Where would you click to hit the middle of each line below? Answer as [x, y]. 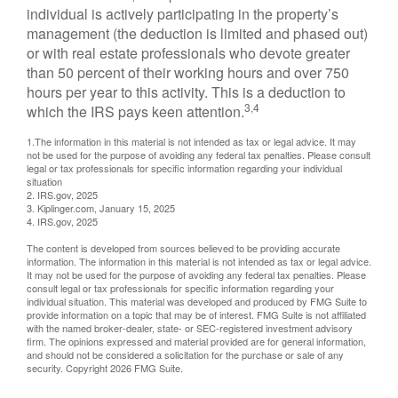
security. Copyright [68, 368]
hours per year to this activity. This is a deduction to [186, 92]
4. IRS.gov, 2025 [62, 221]
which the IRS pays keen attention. [135, 111]
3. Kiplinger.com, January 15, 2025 [101, 208]
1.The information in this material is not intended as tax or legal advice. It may [191, 141]
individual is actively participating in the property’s [183, 14]
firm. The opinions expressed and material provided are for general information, [196, 341]
